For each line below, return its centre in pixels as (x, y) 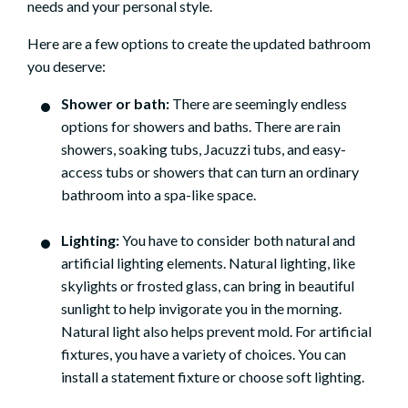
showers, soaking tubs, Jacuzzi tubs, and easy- (204, 149)
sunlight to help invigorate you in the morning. (201, 309)
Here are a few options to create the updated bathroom (199, 44)
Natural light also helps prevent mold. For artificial (216, 331)
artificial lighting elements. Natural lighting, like (208, 263)
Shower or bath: (115, 104)
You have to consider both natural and (237, 240)
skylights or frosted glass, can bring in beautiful (208, 286)
